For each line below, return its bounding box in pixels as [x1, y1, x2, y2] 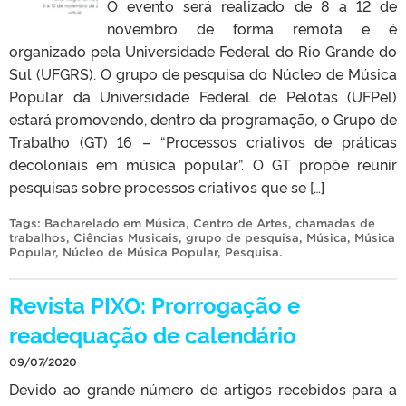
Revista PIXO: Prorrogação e [9, 288, 300, 319]
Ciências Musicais [73, 230, 179, 245]
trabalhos [9, 230, 66, 245]
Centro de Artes [193, 216, 288, 230]
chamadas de [295, 216, 375, 230]
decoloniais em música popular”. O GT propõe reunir [9, 153, 397, 174]
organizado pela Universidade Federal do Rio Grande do [9, 40, 397, 61]
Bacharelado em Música [44, 216, 186, 230]
